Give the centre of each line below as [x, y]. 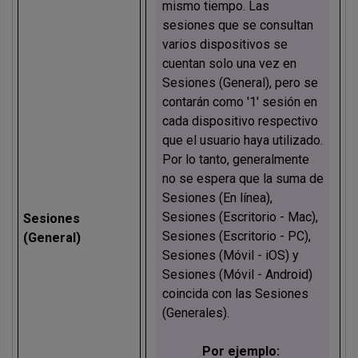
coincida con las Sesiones [235, 293]
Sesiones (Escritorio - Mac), [240, 217]
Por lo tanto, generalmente [235, 159]
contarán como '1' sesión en [239, 101]
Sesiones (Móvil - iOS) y [230, 255]
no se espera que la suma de [243, 178]
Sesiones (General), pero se [240, 82]
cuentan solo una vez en [229, 63]
